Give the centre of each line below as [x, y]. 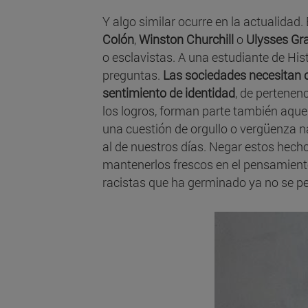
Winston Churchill [186, 40]
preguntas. [133, 75]
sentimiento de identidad [169, 93]
